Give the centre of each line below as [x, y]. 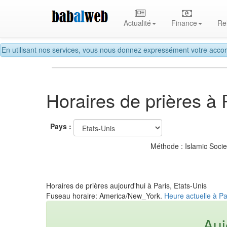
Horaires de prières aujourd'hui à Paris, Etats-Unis [126, 185]
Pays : [61, 126]
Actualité [138, 23]
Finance [184, 23]
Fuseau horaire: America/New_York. [105, 195]
